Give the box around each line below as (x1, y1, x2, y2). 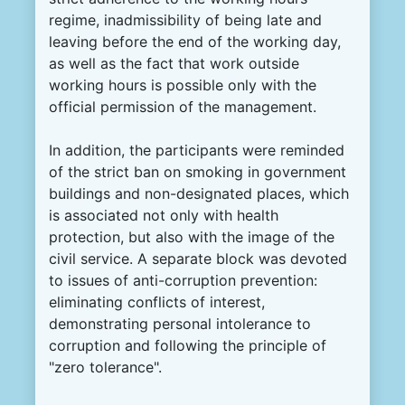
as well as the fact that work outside (49, 54, 299, 73)
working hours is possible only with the (49, 76, 316, 95)
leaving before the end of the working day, (49, 33, 341, 52)
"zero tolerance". (49, 358, 166, 377)
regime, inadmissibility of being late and (49, 11, 322, 30)
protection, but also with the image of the (49, 228, 334, 247)
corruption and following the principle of (49, 336, 326, 355)
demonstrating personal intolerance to (49, 315, 311, 334)
